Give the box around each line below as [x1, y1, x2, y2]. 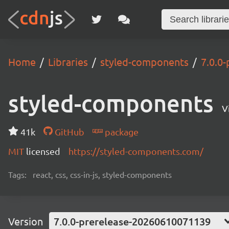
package [102, 126, 139, 137]
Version [8, 215, 43, 227]
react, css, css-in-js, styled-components [33, 169, 172, 179]
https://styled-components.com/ [68, 146, 203, 156]
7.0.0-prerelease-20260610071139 [54, 215, 211, 228]
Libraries [48, 55, 88, 68]
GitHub [52, 126, 84, 137]
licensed [26, 146, 60, 156]
